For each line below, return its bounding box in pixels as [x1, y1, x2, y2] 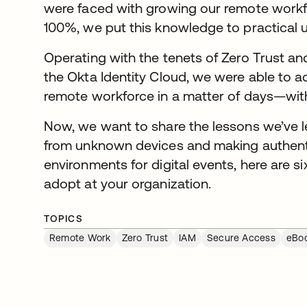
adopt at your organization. [44, 175, 212, 192]
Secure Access [206, 232, 275, 244]
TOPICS [44, 213, 84, 225]
